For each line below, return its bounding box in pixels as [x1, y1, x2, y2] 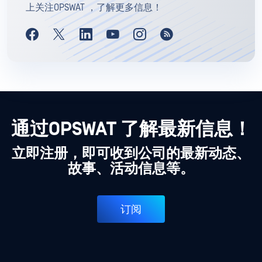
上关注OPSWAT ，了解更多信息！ [26, 2, 162, 13]
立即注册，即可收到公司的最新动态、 [12, 146, 250, 163]
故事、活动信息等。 [68, 161, 194, 178]
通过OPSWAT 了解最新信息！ [11, 119, 251, 141]
